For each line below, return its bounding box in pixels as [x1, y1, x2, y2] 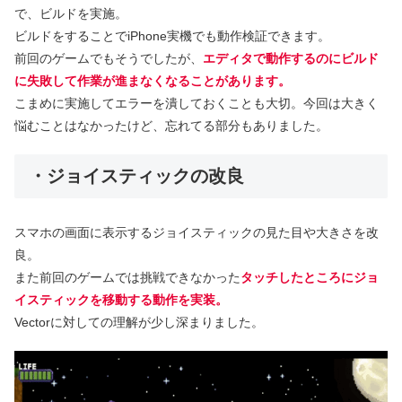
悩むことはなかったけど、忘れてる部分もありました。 [14, 118, 328, 133]
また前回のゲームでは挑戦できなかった [14, 269, 240, 284]
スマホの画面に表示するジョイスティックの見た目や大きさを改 [14, 224, 379, 240]
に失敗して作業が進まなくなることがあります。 [14, 73, 291, 88]
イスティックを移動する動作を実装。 [14, 292, 228, 307]
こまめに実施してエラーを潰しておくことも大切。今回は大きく [14, 95, 379, 110]
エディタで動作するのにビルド [203, 50, 379, 66]
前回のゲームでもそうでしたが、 [14, 50, 203, 66]
